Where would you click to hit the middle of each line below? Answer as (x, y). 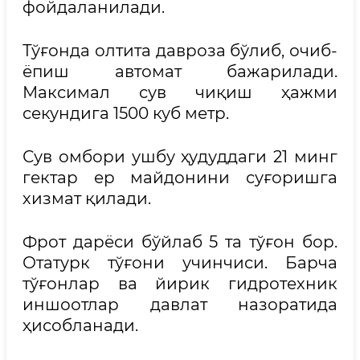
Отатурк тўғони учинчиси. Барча (180, 263)
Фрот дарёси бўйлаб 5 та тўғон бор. (180, 242)
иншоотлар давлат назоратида (180, 305)
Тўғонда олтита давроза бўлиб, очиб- (180, 51)
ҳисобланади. (80, 325)
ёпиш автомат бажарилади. (180, 72)
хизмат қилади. (87, 198)
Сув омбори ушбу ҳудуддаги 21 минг (180, 157)
